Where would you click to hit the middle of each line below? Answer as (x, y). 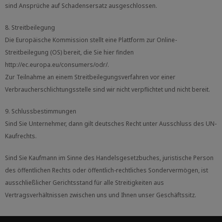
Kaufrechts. (21, 136)
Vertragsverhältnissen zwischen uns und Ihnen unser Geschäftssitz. (101, 195)
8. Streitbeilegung (30, 28)
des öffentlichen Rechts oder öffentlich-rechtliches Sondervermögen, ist (107, 170)
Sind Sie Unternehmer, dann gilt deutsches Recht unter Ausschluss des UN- (111, 124)
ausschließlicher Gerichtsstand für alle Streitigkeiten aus (84, 183)
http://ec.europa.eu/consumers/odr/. (58, 65)
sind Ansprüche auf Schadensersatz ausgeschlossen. (81, 5)
